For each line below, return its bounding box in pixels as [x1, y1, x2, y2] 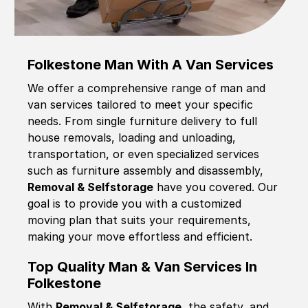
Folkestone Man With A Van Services [27, 56, 274, 73]
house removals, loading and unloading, [27, 131, 236, 144]
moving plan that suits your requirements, [27, 213, 251, 227]
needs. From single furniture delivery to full [27, 114, 257, 128]
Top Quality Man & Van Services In [27, 258, 257, 275]
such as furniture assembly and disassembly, [27, 164, 263, 177]
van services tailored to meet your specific [27, 98, 253, 111]
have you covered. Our [153, 180, 278, 194]
